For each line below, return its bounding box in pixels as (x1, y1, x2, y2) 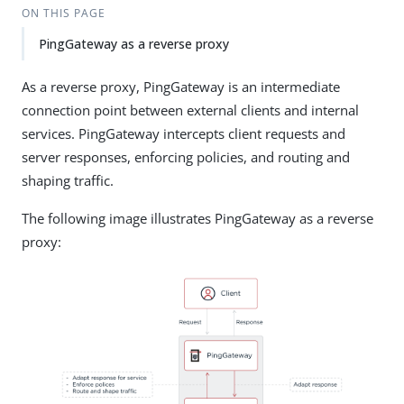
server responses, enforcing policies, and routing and (22, 148, 350, 166)
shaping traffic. (22, 171, 114, 189)
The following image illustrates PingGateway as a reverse (22, 209, 373, 227)
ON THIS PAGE (21, 5, 106, 21)
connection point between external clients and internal (22, 101, 359, 119)
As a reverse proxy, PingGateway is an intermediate (22, 78, 340, 96)
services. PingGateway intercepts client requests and (22, 124, 345, 142)
